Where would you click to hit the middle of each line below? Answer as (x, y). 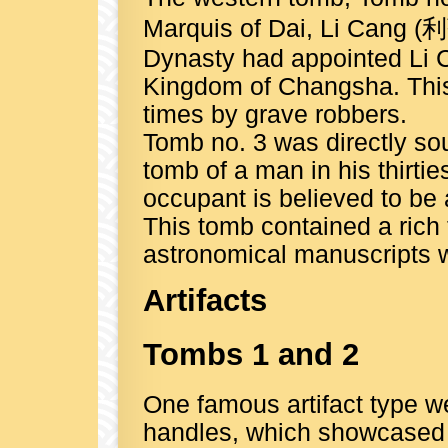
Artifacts (205, 300)
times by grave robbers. (275, 115)
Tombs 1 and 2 (251, 354)
